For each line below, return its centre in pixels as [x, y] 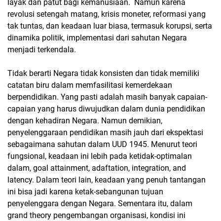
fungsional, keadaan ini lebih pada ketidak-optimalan [100, 156]
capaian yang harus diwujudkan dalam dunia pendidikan [106, 109]
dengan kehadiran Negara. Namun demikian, [85, 121]
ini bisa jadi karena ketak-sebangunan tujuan [85, 192]
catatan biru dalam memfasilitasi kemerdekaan [90, 85]
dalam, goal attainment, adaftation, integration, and [97, 168]
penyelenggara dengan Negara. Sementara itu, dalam [100, 203]
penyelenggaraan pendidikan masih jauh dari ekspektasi [105, 132]
